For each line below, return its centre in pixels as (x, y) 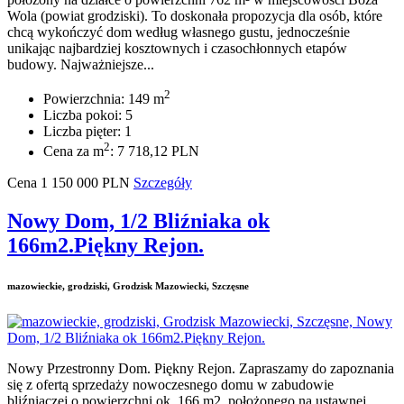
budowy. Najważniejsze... (81, 65)
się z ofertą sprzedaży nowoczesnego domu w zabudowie (170, 384)
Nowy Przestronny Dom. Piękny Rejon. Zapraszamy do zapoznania (201, 368)
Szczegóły (163, 182)
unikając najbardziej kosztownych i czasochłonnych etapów (177, 49)
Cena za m (73, 151)
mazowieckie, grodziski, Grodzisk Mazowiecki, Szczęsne (128, 285)
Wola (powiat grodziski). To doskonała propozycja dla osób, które (195, 16)
